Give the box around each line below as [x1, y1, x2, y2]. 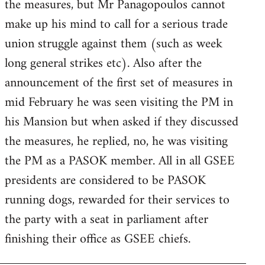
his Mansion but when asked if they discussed [5, 110, 238, 134]
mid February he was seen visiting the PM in [5, 91, 233, 114]
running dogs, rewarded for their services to [5, 188, 230, 212]
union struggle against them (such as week [5, 32, 222, 56]
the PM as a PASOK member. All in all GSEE [5, 149, 235, 173]
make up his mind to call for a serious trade [5, 12, 228, 36]
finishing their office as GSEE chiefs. [5, 227, 190, 251]
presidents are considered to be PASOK [5, 169, 206, 192]
